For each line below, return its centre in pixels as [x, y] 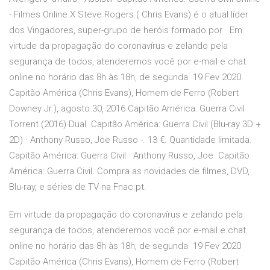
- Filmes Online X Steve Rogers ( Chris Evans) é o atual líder [129, 15]
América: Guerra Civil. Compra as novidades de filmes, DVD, [129, 171]
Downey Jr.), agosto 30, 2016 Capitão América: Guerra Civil [127, 109]
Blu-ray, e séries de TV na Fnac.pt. [78, 187]
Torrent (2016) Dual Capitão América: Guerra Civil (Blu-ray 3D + [135, 124]
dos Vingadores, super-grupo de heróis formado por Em [126, 30]
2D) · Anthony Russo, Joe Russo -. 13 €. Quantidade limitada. [130, 140]
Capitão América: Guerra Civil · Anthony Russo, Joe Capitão [129, 156]
